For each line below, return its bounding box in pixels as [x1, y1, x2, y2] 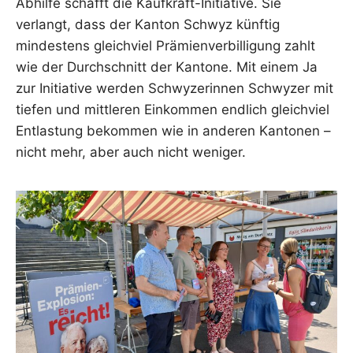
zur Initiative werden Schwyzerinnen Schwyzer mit [16, 80, 333, 97]
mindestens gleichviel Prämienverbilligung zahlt [16, 38, 315, 54]
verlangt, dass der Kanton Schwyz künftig [16, 17, 280, 33]
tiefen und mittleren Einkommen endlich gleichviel [16, 102, 329, 118]
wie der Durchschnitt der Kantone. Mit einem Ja [16, 59, 318, 76]
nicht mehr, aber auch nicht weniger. [16, 144, 246, 161]
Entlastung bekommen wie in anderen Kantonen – [16, 123, 331, 139]
